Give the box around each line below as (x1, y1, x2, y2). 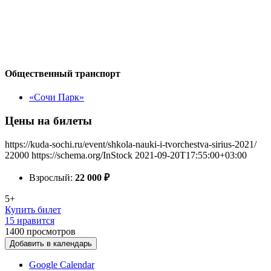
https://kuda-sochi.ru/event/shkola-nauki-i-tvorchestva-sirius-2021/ (5, 139, 256, 149)
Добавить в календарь (10, 238, 92, 248)
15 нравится (5, 215, 54, 226)
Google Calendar (29, 259, 94, 270)
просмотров (27, 226, 76, 237)
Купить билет (5, 204, 61, 215)
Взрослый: (29, 172, 75, 183)
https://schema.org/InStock (31, 149, 132, 160)
